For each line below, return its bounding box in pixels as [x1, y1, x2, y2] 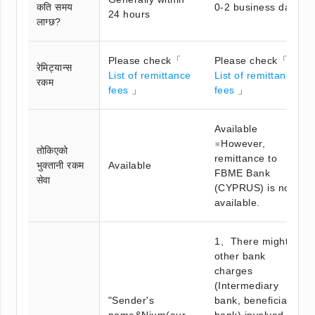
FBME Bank [214, 167, 271, 179]
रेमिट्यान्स [37, 61, 72, 73]
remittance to [214, 152, 278, 164]
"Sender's [108, 294, 155, 306]
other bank [214, 250, 266, 262]
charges [214, 264, 253, 276]
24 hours [108, 8, 150, 20]
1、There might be [214, 235, 304, 247]
